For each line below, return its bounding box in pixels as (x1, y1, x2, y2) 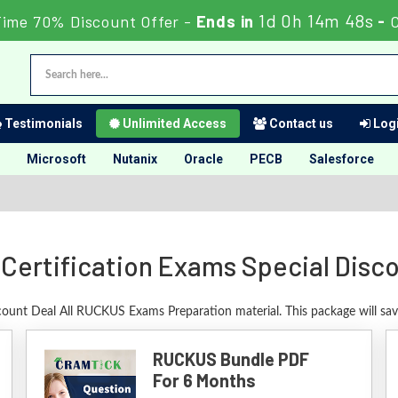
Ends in (192, 12, 259, 31)
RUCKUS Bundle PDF (152, 348, 309, 370)
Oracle (184, 152, 223, 166)
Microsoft (27, 152, 86, 166)
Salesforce (309, 152, 374, 166)
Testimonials (2, 116, 83, 131)
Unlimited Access (120, 116, 227, 131)
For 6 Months (152, 370, 256, 391)
